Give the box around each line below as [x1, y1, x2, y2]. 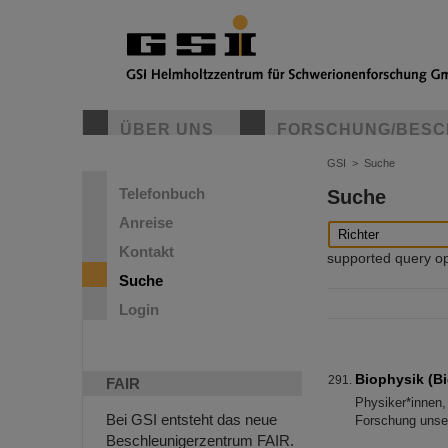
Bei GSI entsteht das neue [106, 411, 277, 428]
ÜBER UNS [120, 121, 214, 138]
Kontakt [119, 243, 174, 260]
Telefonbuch [119, 185, 205, 202]
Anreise [119, 214, 173, 231]
